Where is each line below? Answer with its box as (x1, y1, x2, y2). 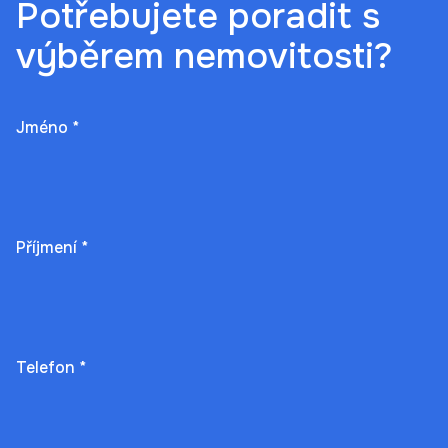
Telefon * (16, 356, 86, 378)
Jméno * (16, 116, 79, 138)
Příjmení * (16, 236, 88, 258)
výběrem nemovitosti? (16, 32, 393, 79)
